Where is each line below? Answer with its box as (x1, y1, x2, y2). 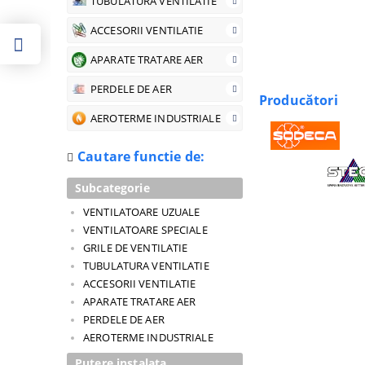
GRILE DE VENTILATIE (83, 240, 188, 255)
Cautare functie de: (77, 147, 205, 165)
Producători (259, 91, 338, 109)
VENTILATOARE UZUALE (83, 204, 200, 219)
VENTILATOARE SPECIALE (83, 222, 208, 237)
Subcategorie (75, 180, 150, 196)
